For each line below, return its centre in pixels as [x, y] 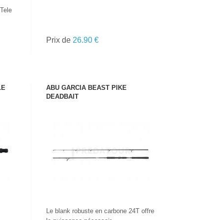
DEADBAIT [63, 96]
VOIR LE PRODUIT [101, 138]
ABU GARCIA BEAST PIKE [87, 88]
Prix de [60, 40]
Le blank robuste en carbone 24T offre [100, 211]
